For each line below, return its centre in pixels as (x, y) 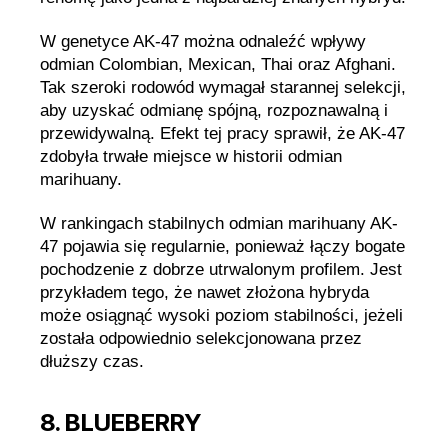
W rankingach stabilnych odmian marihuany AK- (219, 224)
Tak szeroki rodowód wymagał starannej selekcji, (223, 87)
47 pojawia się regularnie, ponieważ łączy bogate (222, 247)
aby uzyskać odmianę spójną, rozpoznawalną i (214, 110)
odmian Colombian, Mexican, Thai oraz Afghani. (218, 64)
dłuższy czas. (92, 362)
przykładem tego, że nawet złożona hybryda (204, 293)
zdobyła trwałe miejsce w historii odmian (191, 156)
